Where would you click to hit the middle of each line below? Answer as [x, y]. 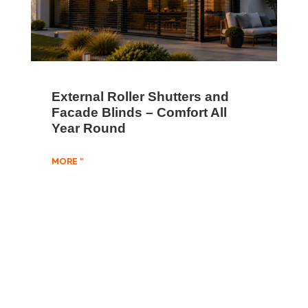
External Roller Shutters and [140, 97]
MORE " [67, 163]
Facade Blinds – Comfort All [139, 112]
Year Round [89, 128]
